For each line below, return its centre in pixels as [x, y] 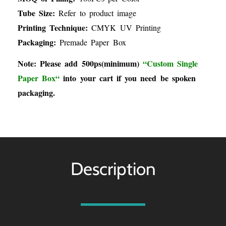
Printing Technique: [55, 27]
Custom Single [172, 64]
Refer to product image [98, 13]
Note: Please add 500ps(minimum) [80, 64]
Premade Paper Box [91, 42]
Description [113, 168]
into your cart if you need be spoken [128, 78]
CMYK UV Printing [126, 27]
